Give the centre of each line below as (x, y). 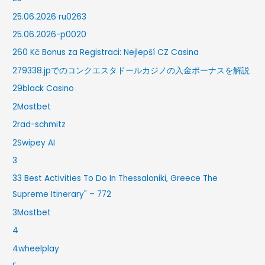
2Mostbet (32, 106)
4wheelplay (36, 248)
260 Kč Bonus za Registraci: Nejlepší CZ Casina (106, 53)
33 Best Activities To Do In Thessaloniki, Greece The (115, 179)
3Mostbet (32, 212)
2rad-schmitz (39, 125)
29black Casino (43, 89)
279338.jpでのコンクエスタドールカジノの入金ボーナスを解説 (131, 70)
